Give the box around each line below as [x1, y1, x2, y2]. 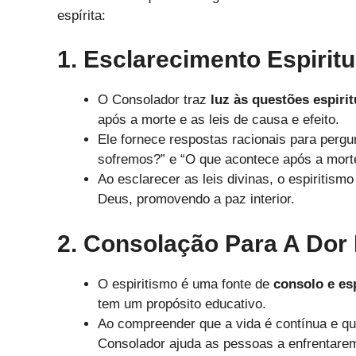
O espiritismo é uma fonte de [98, 276, 273, 292]
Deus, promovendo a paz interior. [98, 192, 295, 207]
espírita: [57, 7, 106, 23]
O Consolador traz [98, 92, 211, 108]
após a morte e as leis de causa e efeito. [98, 112, 339, 128]
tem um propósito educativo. [98, 296, 266, 311]
